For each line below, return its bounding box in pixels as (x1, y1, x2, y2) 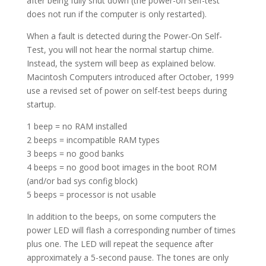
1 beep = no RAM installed (26, 121, 127, 132)
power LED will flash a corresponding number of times (26, 224, 236, 236)
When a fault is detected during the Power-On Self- (26, 30, 222, 42)
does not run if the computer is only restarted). (26, 8, 207, 20)
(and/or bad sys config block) (26, 175, 138, 186)
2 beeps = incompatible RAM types (26, 134, 160, 145)
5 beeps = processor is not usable (26, 189, 156, 200)
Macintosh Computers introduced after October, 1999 (26, 71, 234, 83)
